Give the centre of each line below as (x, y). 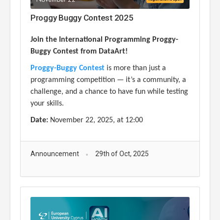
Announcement (55, 154)
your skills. (48, 104)
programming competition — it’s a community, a (108, 80)
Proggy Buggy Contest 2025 (82, 18)
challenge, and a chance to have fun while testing (109, 92)
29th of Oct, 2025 (122, 154)
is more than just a (136, 69)
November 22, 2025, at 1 (89, 121)
